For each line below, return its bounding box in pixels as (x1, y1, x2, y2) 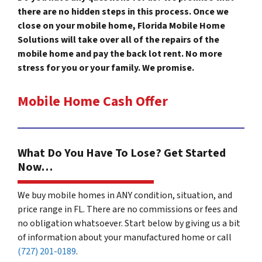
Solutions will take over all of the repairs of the (18, 33, 219, 46)
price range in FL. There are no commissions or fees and (18, 202, 237, 216)
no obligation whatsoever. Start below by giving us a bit (18, 216, 240, 230)
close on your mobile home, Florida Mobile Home (18, 19, 225, 32)
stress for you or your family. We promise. (18, 61, 196, 74)
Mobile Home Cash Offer (18, 91, 168, 112)
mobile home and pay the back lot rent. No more (18, 47, 222, 60)
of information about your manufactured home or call (18, 230, 232, 244)
